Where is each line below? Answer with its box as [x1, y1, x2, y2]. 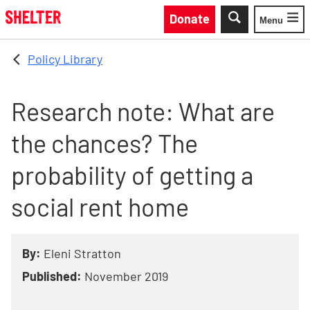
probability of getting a [11, 160, 253, 190]
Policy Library [28, 51, 102, 66]
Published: [22, 268, 82, 284]
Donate [170, 11, 210, 26]
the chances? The [11, 128, 198, 158]
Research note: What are [11, 96, 275, 126]
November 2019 [84, 268, 168, 284]
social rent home [11, 192, 189, 221]
